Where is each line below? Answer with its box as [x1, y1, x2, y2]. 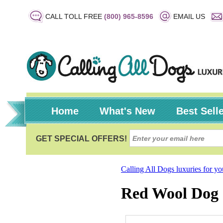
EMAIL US [173, 12, 205, 20]
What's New [100, 106, 155, 116]
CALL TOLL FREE [45, 12, 104, 20]
